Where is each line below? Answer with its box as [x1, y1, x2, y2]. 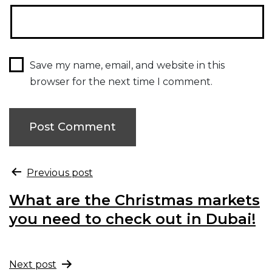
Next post [9, 258, 56, 270]
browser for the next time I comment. [29, 75, 212, 87]
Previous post [27, 166, 93, 178]
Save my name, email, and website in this [29, 59, 225, 71]
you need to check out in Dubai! [9, 209, 256, 228]
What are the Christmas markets [9, 191, 260, 209]
